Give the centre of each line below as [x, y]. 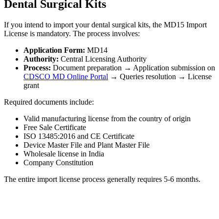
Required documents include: [49, 102]
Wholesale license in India [64, 154]
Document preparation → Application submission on [133, 68]
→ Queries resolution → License [160, 77]
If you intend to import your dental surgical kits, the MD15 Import [105, 25]
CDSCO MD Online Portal [66, 77]
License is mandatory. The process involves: [72, 34]
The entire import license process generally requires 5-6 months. [102, 179]
